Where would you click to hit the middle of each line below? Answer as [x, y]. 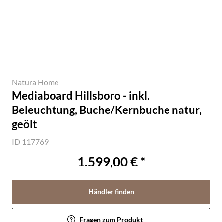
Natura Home [35, 82]
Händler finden [111, 192]
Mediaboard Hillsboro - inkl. [81, 95]
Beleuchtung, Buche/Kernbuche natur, [107, 110]
